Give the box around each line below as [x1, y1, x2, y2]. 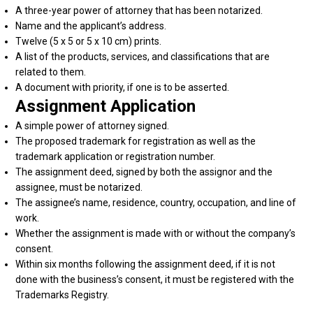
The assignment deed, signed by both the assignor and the [15, 166, 273, 177]
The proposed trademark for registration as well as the [15, 136, 256, 147]
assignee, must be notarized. [15, 182, 143, 193]
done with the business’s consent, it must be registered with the [15, 274, 295, 285]
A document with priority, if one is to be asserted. [15, 82, 230, 93]
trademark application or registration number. [15, 151, 216, 162]
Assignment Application [15, 96, 196, 116]
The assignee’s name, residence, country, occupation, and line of [15, 197, 297, 208]
